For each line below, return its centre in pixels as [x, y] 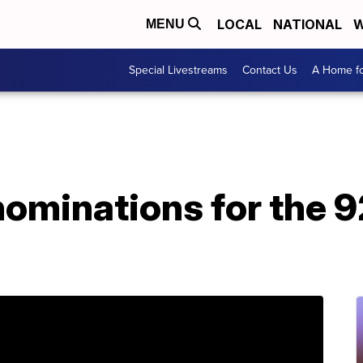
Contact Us [270, 70]
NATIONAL [307, 24]
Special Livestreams [178, 70]
